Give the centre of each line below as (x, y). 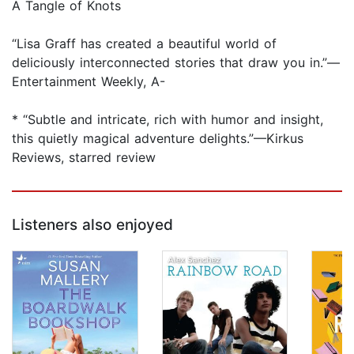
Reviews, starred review (84, 158)
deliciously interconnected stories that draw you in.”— (176, 63)
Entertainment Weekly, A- (88, 82)
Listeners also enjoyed (92, 225)
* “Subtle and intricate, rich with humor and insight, (168, 120)
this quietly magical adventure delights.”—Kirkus (158, 139)
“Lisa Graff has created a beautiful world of (144, 44)
